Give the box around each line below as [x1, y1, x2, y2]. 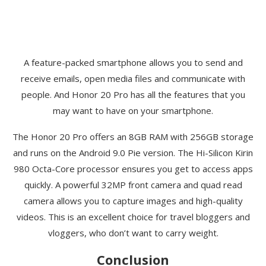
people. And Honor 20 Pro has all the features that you [21, 88, 245, 100]
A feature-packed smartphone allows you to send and [23, 56, 243, 68]
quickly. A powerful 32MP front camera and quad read [24, 178, 242, 191]
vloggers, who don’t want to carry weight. [47, 226, 218, 239]
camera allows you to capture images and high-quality [23, 194, 243, 207]
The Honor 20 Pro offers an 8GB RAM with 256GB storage [12, 130, 254, 142]
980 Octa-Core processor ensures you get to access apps [13, 162, 253, 175]
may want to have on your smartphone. [53, 104, 213, 116]
